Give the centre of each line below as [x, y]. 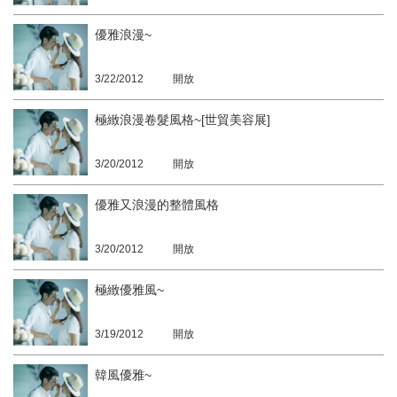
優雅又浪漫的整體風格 [156, 204]
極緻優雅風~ [129, 289]
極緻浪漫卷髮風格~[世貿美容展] [182, 119]
